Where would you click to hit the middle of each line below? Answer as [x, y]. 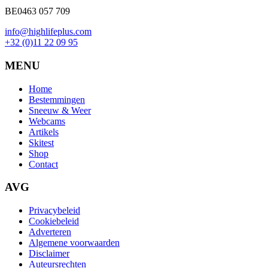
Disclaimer [49, 254]
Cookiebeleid [54, 221]
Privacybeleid [54, 211]
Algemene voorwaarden [74, 243]
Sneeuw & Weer [60, 110]
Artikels [44, 132]
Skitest [41, 142]
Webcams [47, 121]
